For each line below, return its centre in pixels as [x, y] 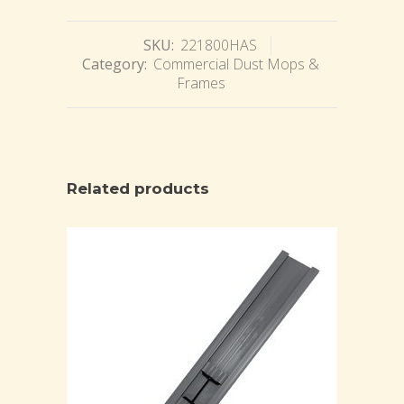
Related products [138, 189]
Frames [201, 83]
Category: [116, 64]
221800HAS [219, 46]
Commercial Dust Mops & [236, 64]
